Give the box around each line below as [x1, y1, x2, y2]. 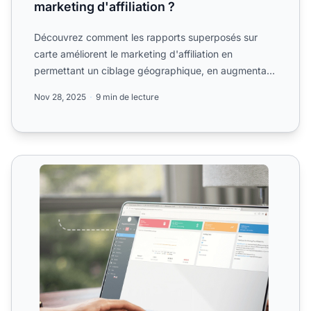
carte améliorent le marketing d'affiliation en [34, 48, 233, 60]
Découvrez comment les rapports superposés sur [34, 31, 258, 44]
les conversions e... [34, 81, 120, 94]
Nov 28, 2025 [34, 92, 86, 103]
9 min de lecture [96, 92, 159, 103]
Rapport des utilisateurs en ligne [11, 156, 176, 171]
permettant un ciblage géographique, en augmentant [34, 65, 276, 77]
